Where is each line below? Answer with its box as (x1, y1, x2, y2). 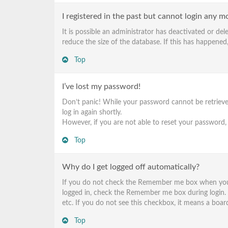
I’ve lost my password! (62, 82, 140, 91)
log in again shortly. (62, 108, 122, 116)
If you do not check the (62, 179, 138, 186)
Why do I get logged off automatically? (62, 163, 199, 171)
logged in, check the (62, 189, 126, 196)
